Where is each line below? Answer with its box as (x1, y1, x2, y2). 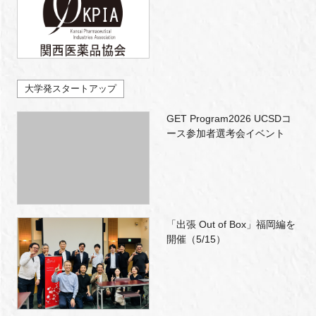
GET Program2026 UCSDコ (166, 113, 291, 125)
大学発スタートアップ (24, 83, 116, 94)
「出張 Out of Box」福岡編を (166, 218, 296, 230)
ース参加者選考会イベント (166, 128, 285, 140)
